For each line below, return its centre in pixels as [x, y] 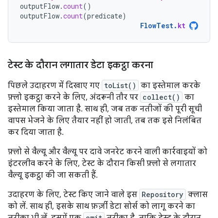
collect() [161, 97]
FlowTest [157, 25]
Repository [163, 194]
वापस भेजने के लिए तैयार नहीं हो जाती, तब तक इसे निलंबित [105, 120]
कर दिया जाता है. [36, 132]
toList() [120, 85]
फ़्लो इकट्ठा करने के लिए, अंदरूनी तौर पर [74, 97]
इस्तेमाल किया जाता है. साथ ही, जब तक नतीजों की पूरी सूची [105, 109]
